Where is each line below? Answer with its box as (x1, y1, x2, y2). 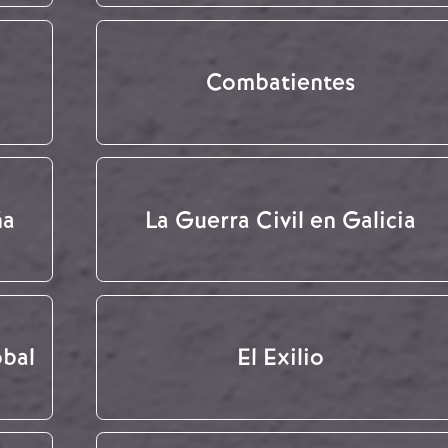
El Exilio (236, 342, 324, 373)
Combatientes (205, 67, 355, 98)
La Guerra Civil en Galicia (144, 204, 416, 235)
